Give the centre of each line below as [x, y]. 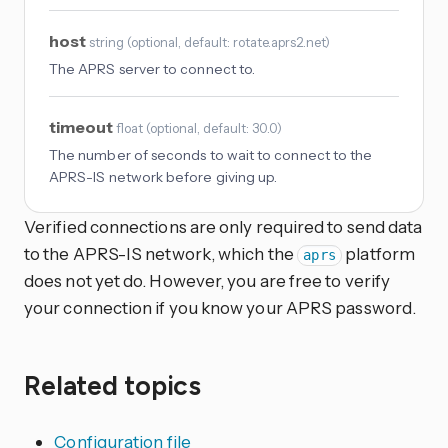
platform [378, 254]
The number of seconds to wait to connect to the [211, 155]
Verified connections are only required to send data [223, 227]
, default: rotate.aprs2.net [251, 42]
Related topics [113, 385]
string [106, 42]
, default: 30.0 [237, 128]
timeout [82, 127]
